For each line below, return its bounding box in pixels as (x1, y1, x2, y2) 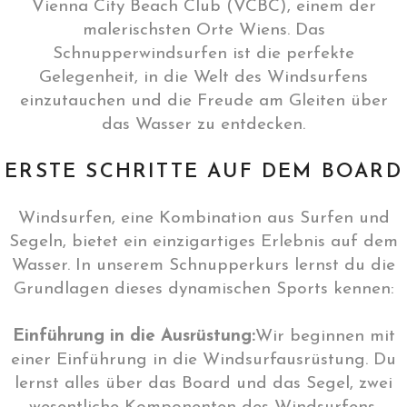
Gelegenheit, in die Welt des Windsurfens (39, 68, 368, 86)
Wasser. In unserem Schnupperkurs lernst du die (12, 256, 395, 274)
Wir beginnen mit (254, 327, 395, 345)
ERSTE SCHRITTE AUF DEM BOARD (5, 161, 402, 183)
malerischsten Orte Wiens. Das (82, 21, 325, 39)
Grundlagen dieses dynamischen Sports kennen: (13, 280, 394, 298)
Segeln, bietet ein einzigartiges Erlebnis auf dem (9, 233, 398, 251)
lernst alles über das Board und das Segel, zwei (15, 374, 392, 392)
